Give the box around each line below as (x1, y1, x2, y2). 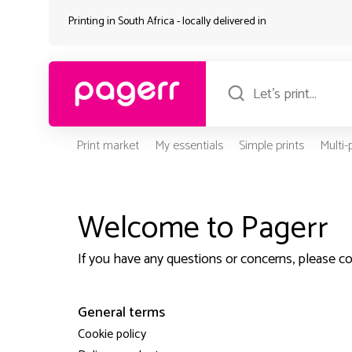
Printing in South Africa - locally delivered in (68, 13, 266, 31)
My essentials (154, 135, 223, 157)
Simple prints (238, 135, 304, 157)
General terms (77, 301, 165, 325)
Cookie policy (77, 324, 146, 346)
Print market (75, 135, 139, 157)
